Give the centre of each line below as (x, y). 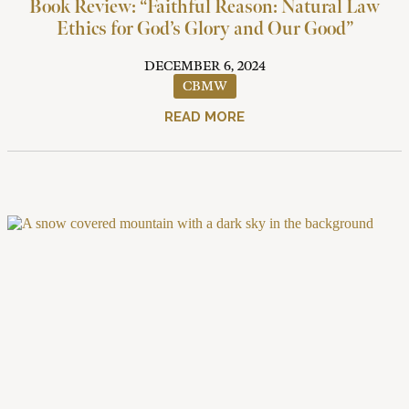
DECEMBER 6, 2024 (204, 67)
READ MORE (204, 117)
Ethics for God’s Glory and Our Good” (204, 30)
